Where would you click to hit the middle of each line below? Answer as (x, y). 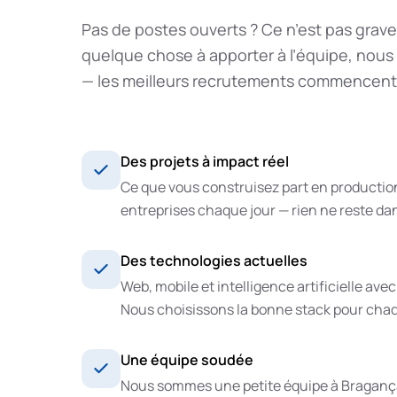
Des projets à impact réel (205, 162)
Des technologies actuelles (214, 261)
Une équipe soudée (187, 360)
